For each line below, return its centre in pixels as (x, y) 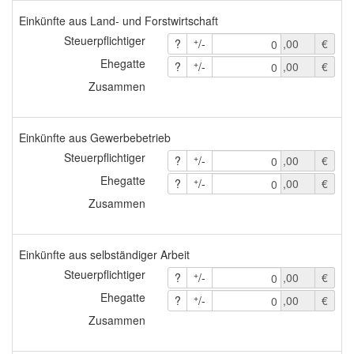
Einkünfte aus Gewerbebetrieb (95, 137)
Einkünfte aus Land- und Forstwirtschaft (119, 20)
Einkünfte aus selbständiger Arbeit (104, 254)
